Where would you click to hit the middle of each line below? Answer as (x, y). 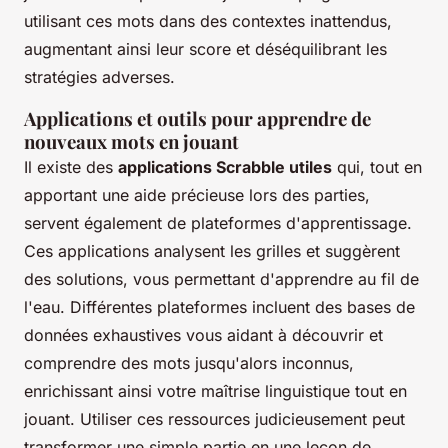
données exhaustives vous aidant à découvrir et (203, 334)
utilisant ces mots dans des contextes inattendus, (208, 20)
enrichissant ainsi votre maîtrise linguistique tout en (215, 390)
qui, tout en (377, 166)
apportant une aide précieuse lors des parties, (197, 194)
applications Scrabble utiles (225, 166)
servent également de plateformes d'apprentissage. (218, 222)
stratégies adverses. (99, 76)
